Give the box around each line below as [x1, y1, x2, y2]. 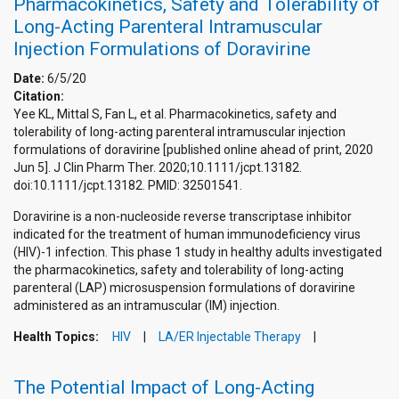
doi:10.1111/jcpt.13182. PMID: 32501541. [13, 178, 242, 193]
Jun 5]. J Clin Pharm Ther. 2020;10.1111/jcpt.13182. [13, 160, 302, 175]
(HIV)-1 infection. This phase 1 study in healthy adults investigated [13, 245, 382, 260]
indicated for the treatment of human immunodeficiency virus [13, 227, 361, 242]
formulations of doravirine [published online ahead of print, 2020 [13, 142, 373, 158]
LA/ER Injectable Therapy [159, 330, 301, 345]
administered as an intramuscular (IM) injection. [13, 298, 280, 313]
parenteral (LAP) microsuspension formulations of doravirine [13, 281, 355, 296]
